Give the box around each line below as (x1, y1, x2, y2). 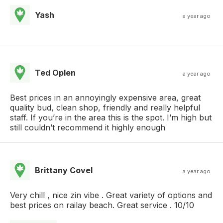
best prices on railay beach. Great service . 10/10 (10, 200, 194, 210)
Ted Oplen (35, 67, 76, 78)
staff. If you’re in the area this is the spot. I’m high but (10, 112, 212, 122)
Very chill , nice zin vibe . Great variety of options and (10, 190, 212, 200)
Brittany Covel (35, 165, 93, 175)
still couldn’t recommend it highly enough (10, 122, 165, 132)
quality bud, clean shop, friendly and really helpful (10, 102, 200, 112)
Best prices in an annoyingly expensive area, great (10, 92, 201, 103)
